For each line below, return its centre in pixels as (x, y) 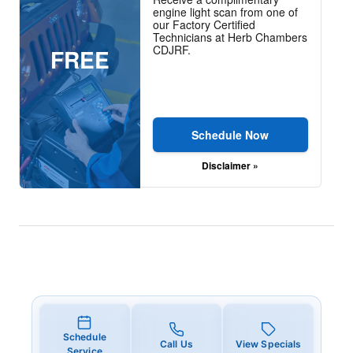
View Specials (268, 344)
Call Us (176, 344)
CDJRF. (171, 49)
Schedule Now (230, 135)
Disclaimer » (230, 166)
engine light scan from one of (225, 11)
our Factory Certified (204, 24)
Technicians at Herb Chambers (230, 37)
